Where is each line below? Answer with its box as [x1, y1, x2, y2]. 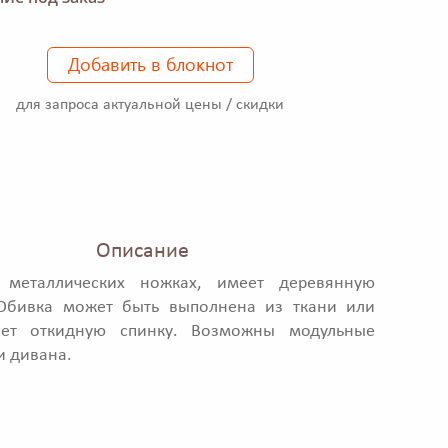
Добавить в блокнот [67, 51, 233, 76]
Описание [95, 241, 189, 263]
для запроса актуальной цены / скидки [16, 96, 284, 113]
